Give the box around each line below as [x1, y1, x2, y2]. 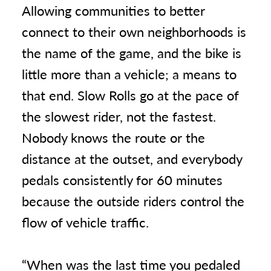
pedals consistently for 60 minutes [22, 170, 223, 189]
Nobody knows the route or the [22, 128, 205, 147]
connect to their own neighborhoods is [22, 22, 246, 41]
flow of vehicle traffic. [22, 212, 149, 232]
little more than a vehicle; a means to [22, 64, 237, 83]
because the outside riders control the [22, 191, 244, 211]
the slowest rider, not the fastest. [22, 106, 216, 126]
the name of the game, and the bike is [22, 43, 241, 62]
